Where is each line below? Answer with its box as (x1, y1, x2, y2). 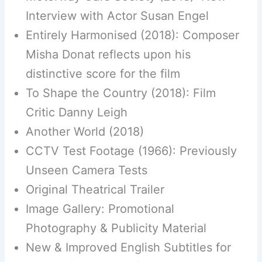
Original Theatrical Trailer (25, 182, 164, 196)
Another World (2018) (25, 124, 144, 139)
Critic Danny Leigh (25, 105, 127, 119)
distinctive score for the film (25, 66, 180, 81)
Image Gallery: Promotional (25, 201, 174, 216)
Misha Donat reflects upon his (25, 47, 191, 61)
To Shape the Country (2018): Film (25, 85, 216, 100)
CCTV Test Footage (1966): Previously (25, 143, 237, 158)
